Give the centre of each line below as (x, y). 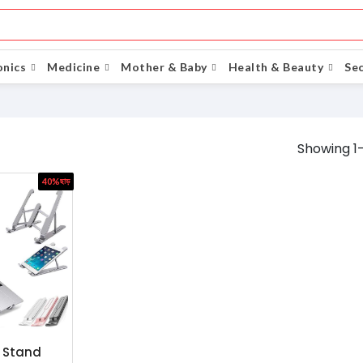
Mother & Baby (164, 67)
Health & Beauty (275, 67)
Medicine (73, 67)
